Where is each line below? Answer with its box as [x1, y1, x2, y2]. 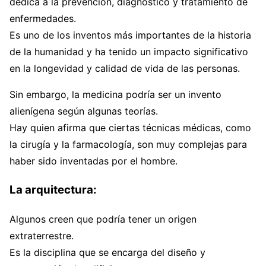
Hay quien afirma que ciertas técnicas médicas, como [9, 122, 251, 134]
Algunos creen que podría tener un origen [9, 213, 197, 225]
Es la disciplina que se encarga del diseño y [9, 246, 205, 258]
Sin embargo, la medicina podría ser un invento [9, 88, 221, 101]
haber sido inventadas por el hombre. [9, 155, 178, 167]
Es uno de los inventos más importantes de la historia [9, 29, 251, 42]
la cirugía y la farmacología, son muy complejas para [9, 138, 247, 151]
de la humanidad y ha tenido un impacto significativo [9, 46, 248, 58]
